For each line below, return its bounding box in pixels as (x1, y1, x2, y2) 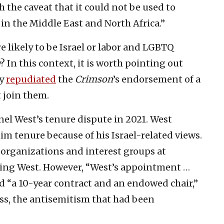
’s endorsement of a (113, 73, 200, 85)
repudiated (6, 73, 56, 85)
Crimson (75, 73, 113, 85)
